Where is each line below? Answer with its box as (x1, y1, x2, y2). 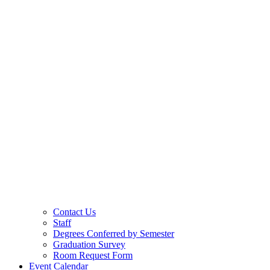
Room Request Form (53, 250, 133, 260)
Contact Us (53, 206, 96, 217)
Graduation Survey (53, 239, 125, 250)
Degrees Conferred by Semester (53, 228, 174, 239)
